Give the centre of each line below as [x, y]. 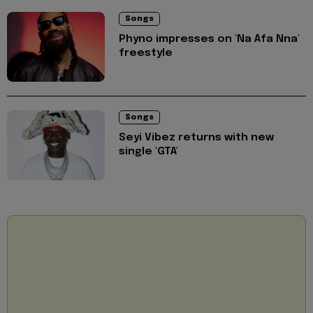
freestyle [146, 53]
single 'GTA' [148, 151]
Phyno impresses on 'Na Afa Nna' [209, 39]
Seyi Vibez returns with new [196, 137]
